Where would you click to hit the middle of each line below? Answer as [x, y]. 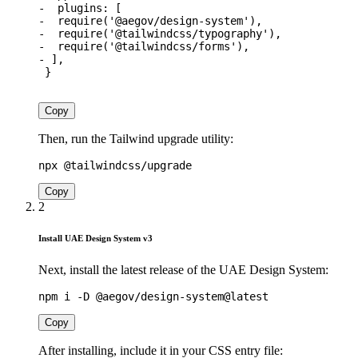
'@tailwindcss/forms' [173, 46]
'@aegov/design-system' [179, 20]
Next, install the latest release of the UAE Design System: [183, 270]
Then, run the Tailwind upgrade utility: [136, 138]
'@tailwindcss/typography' [189, 33]
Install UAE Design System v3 [95, 239]
